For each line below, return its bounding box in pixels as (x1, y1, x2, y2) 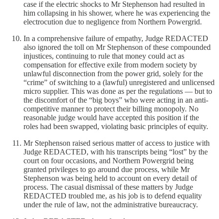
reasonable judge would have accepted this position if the (23, 113, 199, 122)
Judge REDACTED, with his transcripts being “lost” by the (23, 147, 208, 156)
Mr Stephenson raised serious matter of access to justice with (23, 138, 210, 147)
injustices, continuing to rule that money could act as (23, 51, 184, 60)
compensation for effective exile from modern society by (23, 60, 197, 69)
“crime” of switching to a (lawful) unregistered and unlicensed (23, 78, 215, 87)
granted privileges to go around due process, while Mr (23, 165, 190, 174)
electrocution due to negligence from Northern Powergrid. (23, 17, 202, 26)
